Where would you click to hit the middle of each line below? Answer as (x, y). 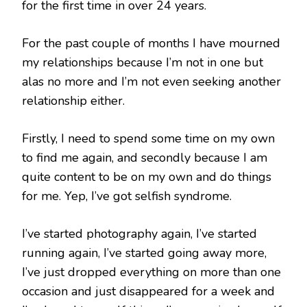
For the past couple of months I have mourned (151, 44)
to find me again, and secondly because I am (145, 158)
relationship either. (73, 101)
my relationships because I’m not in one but (143, 63)
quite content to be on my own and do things (147, 177)
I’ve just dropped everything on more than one (151, 272)
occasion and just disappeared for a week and (148, 292)
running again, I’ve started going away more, (144, 253)
